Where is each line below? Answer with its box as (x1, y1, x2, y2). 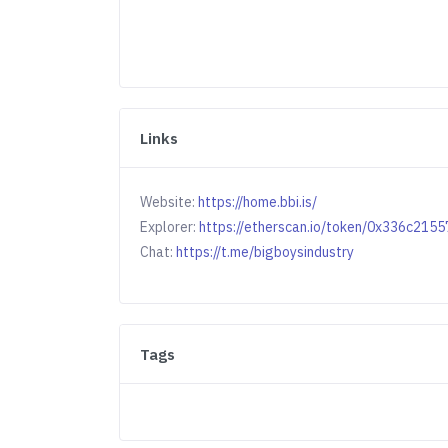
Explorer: (140, 218, 200, 236)
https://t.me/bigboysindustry (176, 243, 355, 261)
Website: (140, 193, 199, 211)
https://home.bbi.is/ (198, 193, 318, 211)
